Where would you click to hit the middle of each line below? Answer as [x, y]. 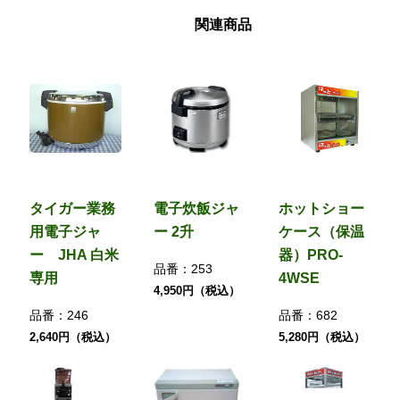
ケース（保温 [322, 231]
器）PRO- [311, 254]
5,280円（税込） [322, 337]
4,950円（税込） [197, 290]
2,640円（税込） [72, 337]
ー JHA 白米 [74, 254]
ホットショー [322, 208]
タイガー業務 [72, 208]
